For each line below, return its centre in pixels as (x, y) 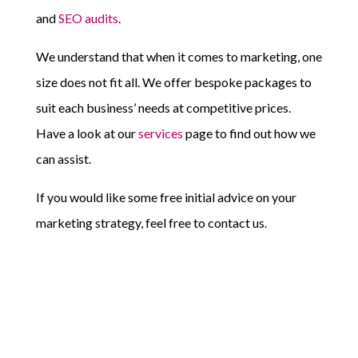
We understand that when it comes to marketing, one (179, 57)
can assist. (63, 159)
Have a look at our (87, 133)
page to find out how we (249, 133)
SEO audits (88, 18)
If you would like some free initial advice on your (166, 197)
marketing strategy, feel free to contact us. (151, 223)
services (160, 133)
